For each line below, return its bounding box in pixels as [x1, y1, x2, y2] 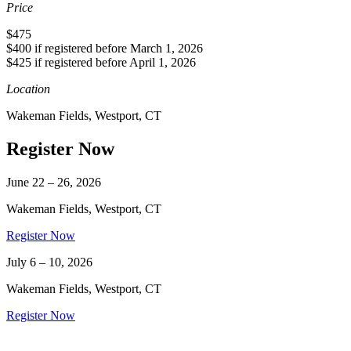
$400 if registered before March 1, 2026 [6, 42, 203, 56]
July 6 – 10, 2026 [6, 255, 92, 270]
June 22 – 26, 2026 [6, 175, 101, 190]
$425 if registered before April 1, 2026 [6, 56, 196, 70]
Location [6, 82, 50, 96]
